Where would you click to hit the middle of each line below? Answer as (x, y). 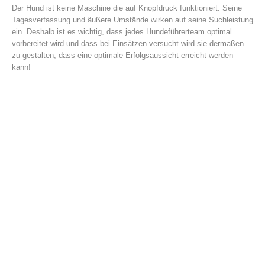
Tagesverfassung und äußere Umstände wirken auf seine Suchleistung (132, 20)
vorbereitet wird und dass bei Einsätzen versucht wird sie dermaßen (128, 43)
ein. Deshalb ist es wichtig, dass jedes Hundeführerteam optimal (122, 31)
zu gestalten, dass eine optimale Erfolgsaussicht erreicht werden (122, 55)
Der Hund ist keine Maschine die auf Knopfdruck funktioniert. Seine (127, 8)
